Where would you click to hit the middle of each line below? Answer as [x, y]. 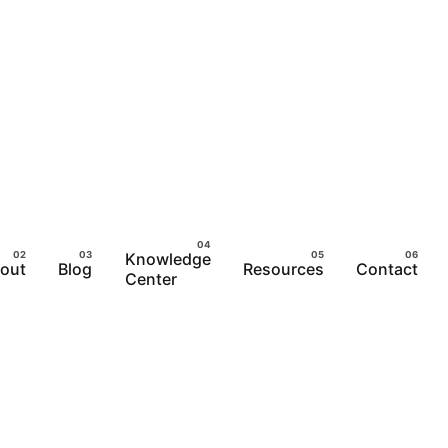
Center [150, 278]
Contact [387, 268]
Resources [283, 268]
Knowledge [167, 258]
